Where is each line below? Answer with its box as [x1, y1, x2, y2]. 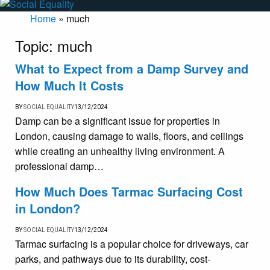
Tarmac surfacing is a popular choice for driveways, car [15, 237, 248, 251]
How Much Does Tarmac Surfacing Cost [15, 183, 243, 201]
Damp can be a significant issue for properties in [15, 114, 220, 128]
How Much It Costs [15, 77, 124, 95]
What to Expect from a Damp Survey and [15, 60, 248, 78]
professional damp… [15, 159, 104, 174]
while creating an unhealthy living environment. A [15, 144, 225, 159]
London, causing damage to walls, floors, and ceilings [15, 129, 243, 143]
